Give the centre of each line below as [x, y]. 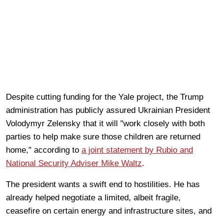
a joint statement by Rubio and [137, 150]
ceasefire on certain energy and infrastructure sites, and [109, 211]
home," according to [44, 150]
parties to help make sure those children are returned [103, 137]
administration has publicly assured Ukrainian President [108, 110]
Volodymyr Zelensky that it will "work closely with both [105, 123]
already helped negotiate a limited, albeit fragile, [93, 197]
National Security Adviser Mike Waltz [74, 163]
